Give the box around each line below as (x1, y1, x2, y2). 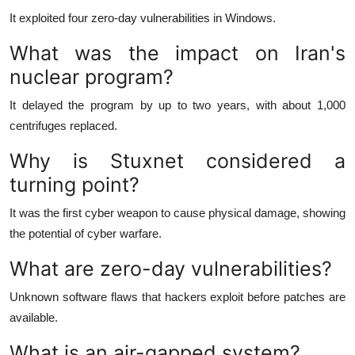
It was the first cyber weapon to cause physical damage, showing (10, 205, 345, 219)
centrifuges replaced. (10, 118, 117, 132)
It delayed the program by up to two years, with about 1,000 (10, 97, 345, 112)
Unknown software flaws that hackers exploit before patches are (10, 289, 345, 303)
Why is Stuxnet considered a (10, 148, 345, 173)
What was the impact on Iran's (10, 40, 345, 65)
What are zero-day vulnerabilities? (10, 256, 332, 281)
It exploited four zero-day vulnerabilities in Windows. (10, 10, 276, 25)
